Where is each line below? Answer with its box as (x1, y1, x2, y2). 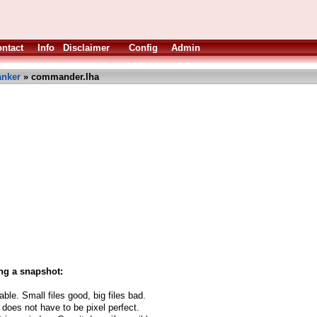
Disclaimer (63, 42, 110, 53)
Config (129, 42, 158, 53)
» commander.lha (21, 71, 99, 82)
